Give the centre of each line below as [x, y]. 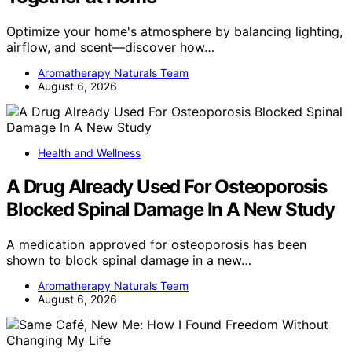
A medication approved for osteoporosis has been [156, 245]
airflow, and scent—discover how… [110, 48]
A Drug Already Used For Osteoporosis [167, 187]
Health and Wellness [89, 153]
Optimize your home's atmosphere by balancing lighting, [174, 32]
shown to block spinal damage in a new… [129, 260]
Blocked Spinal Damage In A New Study [170, 210]
